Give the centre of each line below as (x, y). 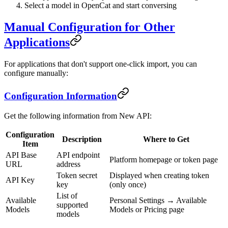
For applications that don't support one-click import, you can (101, 64)
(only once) (128, 185)
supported (72, 205)
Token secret (77, 176)
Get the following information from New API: (78, 116)
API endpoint (78, 155)
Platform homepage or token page (164, 160)
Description (82, 139)
